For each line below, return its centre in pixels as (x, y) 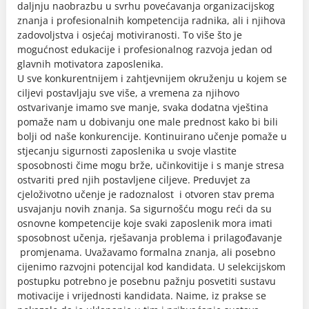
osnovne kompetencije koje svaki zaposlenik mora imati (145, 223)
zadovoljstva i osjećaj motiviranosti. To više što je (130, 35)
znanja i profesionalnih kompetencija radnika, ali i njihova (151, 20)
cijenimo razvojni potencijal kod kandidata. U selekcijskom (151, 267)
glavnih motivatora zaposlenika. (90, 64)
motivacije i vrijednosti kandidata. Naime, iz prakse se (142, 296)
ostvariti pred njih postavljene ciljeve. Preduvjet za (134, 180)
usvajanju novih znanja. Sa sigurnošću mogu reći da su (144, 209)
